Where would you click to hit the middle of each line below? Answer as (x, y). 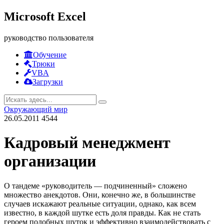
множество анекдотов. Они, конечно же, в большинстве (100, 194)
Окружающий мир (36, 109)
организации (50, 161)
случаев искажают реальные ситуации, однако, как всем (100, 203)
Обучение (50, 54)
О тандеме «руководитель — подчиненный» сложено (95, 185)
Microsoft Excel (45, 16)
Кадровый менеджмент (87, 143)
